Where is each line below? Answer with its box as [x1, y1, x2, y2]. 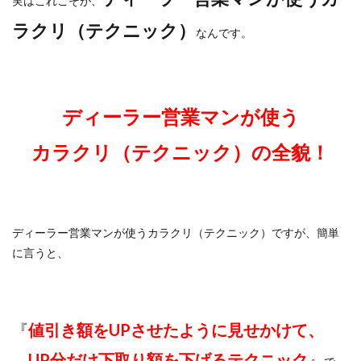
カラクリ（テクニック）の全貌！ [31, 139, 330, 164]
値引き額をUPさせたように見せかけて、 [28, 319, 324, 339]
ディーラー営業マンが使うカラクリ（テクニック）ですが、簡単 [12, 225, 339, 239]
